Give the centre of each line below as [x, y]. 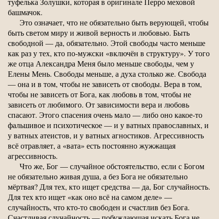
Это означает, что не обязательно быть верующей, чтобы [114, 22]
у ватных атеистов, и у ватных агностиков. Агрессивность [106, 135]
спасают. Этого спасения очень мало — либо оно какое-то [105, 114]
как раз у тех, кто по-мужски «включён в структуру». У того [109, 53]
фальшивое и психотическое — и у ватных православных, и [108, 125]
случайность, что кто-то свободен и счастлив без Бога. [99, 207]
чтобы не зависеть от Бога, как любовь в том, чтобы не [99, 94]
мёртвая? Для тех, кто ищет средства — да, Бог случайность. [109, 186]
